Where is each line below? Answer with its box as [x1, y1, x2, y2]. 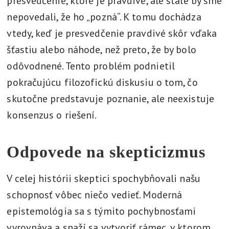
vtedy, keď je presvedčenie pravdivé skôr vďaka [7, 27, 217, 40]
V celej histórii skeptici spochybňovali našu [7, 172, 200, 185]
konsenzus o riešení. [7, 108, 97, 122]
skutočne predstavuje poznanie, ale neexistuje [7, 92, 214, 105]
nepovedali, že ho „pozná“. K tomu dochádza [7, 10, 201, 24]
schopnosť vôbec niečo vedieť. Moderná [7, 188, 182, 201]
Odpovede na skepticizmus [7, 143, 206, 161]
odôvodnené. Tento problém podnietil [7, 59, 175, 73]
